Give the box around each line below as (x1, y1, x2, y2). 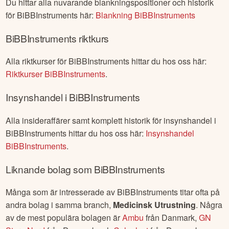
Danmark (162, 211, 195, 223)
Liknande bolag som (6, 162, 94, 176)
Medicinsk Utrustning (113, 198, 196, 211)
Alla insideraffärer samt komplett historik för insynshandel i (6, 114, 217, 126)
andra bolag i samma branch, (6, 198, 113, 211)
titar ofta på (178, 186, 220, 198)
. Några (196, 198, 223, 211)
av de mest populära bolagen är (6, 211, 123, 223)
